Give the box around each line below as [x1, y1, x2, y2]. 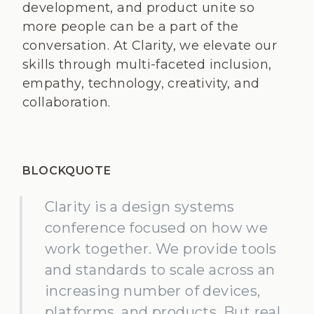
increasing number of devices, [45, 282, 261, 299]
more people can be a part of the [22, 19, 239, 34]
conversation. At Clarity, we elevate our [22, 38, 277, 53]
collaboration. [22, 95, 111, 110]
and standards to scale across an [45, 261, 275, 278]
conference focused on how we [45, 219, 268, 236]
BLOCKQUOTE [22, 164, 111, 177]
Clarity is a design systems [45, 198, 235, 215]
